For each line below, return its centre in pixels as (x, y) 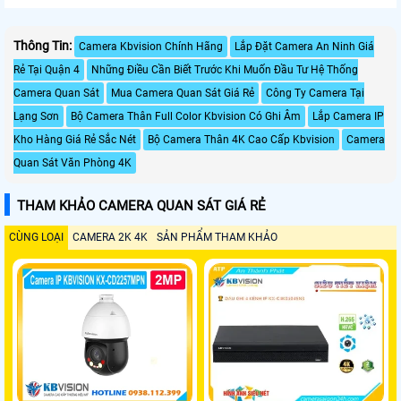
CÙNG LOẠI (36, 237)
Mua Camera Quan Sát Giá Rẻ (183, 93)
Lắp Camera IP (348, 116)
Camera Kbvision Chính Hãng (151, 46)
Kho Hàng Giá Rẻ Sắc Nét (75, 139)
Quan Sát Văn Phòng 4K (73, 162)
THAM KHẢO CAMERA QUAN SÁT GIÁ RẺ (141, 205)
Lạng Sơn (36, 116)
